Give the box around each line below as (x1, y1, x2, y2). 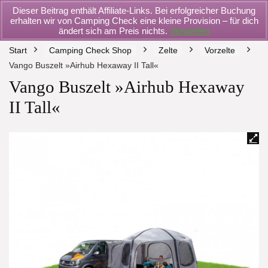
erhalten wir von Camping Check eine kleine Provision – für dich (10, 15, 258, 26)
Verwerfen (170, 25, 209, 36)
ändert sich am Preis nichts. (59, 25, 170, 36)
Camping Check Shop (49, 45, 132, 55)
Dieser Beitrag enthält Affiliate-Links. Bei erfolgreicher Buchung (13, 5, 255, 16)
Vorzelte (205, 45, 235, 55)
